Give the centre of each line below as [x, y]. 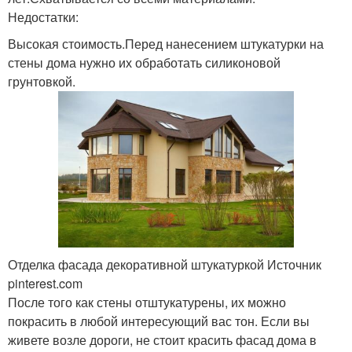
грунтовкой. [42, 82]
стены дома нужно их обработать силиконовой [144, 63]
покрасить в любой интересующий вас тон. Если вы [159, 321]
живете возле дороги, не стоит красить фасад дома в [162, 340]
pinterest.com [45, 284]
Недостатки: [43, 17]
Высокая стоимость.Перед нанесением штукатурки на [166, 44]
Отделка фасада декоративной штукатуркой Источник [165, 265]
